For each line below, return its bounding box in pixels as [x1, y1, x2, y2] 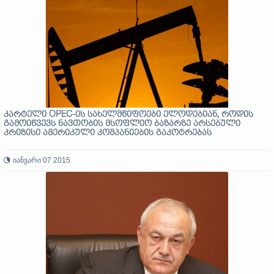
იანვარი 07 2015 [13, 156, 70, 165]
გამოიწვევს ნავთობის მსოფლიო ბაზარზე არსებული [4, 119, 240, 128]
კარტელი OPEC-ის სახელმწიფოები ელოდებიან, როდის [4, 110, 253, 119]
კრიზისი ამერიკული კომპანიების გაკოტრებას [4, 128, 212, 138]
